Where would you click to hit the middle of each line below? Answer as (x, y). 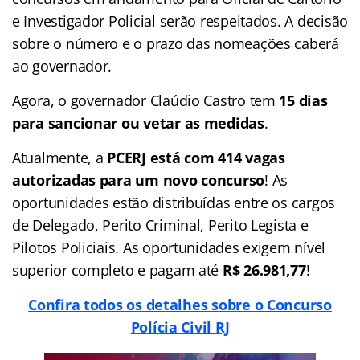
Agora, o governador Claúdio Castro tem (144, 100)
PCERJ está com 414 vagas (196, 157)
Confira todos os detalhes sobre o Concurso (180, 304)
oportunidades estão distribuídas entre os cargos (174, 202)
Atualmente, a (60, 157)
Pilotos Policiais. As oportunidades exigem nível (169, 247)
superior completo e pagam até (117, 270)
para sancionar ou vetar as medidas (138, 123)
